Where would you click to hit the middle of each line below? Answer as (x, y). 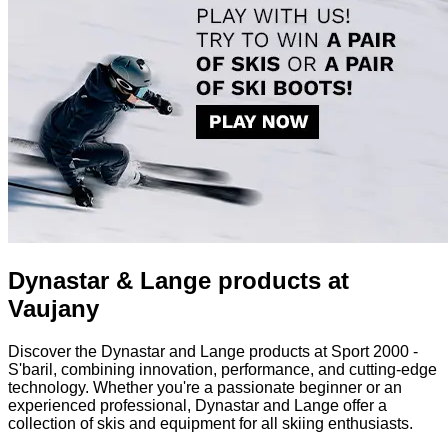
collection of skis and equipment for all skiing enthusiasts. (210, 423)
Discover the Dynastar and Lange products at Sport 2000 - (213, 351)
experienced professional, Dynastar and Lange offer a (197, 405)
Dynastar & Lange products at (178, 280)
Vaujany (53, 308)
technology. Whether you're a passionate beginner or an (205, 387)
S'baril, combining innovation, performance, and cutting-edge (222, 369)
